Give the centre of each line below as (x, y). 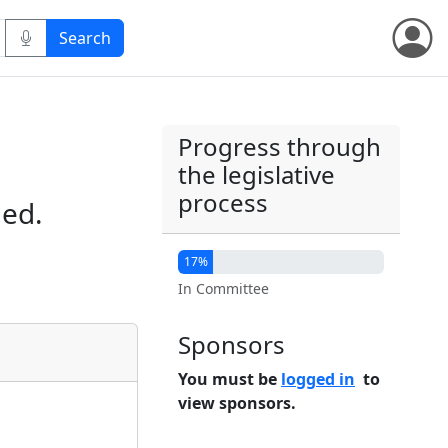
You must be (229, 379)
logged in (318, 379)
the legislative (256, 174)
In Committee (223, 288)
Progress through (279, 146)
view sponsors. (237, 403)
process (223, 202)
